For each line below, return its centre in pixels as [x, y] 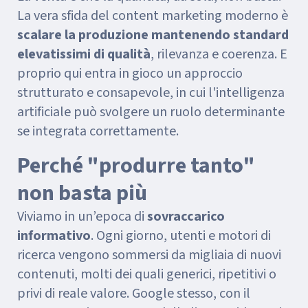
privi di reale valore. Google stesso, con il [134, 294]
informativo [54, 236]
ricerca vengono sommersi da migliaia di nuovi [149, 255]
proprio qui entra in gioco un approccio [130, 74]
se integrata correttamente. [98, 131]
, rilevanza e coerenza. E [219, 54]
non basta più [82, 193]
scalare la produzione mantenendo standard [153, 35]
